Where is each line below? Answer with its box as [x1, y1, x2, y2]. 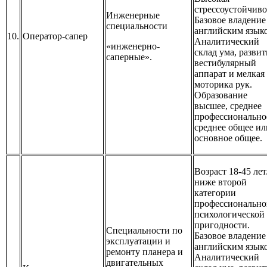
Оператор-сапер [23, 31, 88, 42]
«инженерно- [106, 41, 160, 52]
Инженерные [106, 10, 160, 21]
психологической [194, 209, 265, 220]
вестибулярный [194, 58, 256, 69]
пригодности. [194, 220, 250, 231]
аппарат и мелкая [194, 69, 265, 79]
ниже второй [194, 177, 247, 188]
